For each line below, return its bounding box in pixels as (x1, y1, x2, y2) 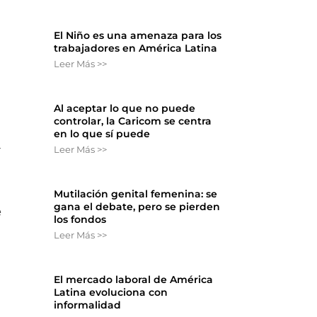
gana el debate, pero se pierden (54, 200, 221, 213)
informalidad (54, 298, 122, 311)
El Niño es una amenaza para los (54, 28, 222, 42)
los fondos (54, 212, 107, 226)
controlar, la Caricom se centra (54, 114, 212, 127)
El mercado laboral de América (54, 272, 214, 286)
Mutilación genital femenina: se (54, 187, 218, 200)
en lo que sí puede (54, 127, 151, 140)
